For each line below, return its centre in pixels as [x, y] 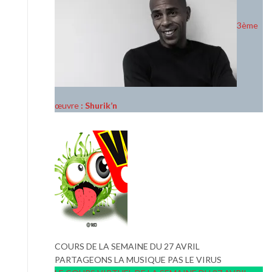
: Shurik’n [98, 105]
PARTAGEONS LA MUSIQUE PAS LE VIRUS [138, 259]
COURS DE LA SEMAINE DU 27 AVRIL [127, 246]
